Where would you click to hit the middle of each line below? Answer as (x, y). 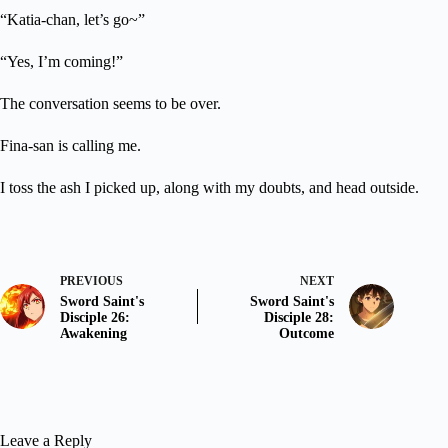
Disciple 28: (299, 317)
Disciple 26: (95, 317)
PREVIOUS (91, 280)
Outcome (307, 333)
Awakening (93, 333)
